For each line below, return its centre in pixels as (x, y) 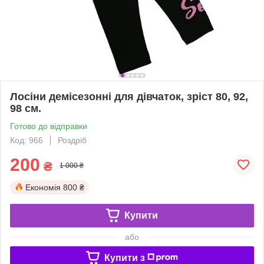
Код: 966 (27, 140)
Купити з (124, 258)
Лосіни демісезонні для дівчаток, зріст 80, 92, (129, 96)
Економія (43, 187)
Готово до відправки (49, 126)
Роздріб (72, 140)
